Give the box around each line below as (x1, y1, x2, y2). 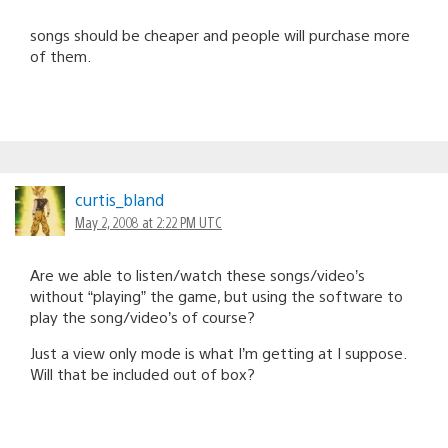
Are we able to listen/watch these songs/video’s (30, 264, 365, 284)
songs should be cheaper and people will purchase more (30, 24, 410, 44)
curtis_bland (75, 188, 164, 210)
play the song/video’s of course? (30, 306, 255, 326)
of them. (30, 45, 91, 65)
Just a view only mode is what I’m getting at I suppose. (30, 342, 406, 362)
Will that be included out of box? (30, 363, 255, 383)
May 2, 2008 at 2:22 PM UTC (75, 212, 222, 231)
